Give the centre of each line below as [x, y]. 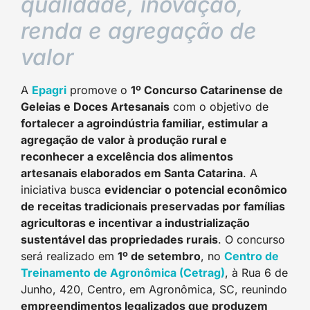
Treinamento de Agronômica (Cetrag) [123, 273]
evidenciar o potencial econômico [196, 190]
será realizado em [69, 256]
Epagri [49, 90]
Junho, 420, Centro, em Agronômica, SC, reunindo [154, 289]
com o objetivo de [219, 107]
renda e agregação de [139, 31]
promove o [99, 90]
